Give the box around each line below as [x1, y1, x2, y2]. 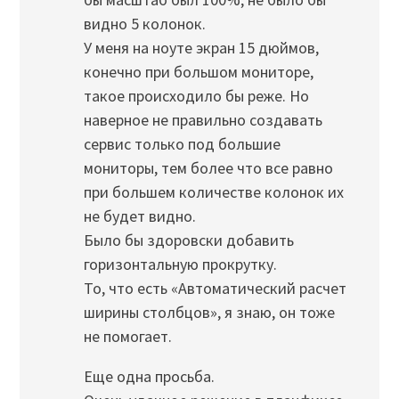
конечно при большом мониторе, [83, 61, 313, 83]
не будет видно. [83, 206, 196, 227]
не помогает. [83, 326, 172, 347]
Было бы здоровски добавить [83, 230, 294, 251]
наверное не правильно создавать [83, 110, 322, 131]
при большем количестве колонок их [83, 182, 344, 203]
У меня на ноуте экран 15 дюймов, [83, 37, 319, 59]
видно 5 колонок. [83, 13, 206, 35]
